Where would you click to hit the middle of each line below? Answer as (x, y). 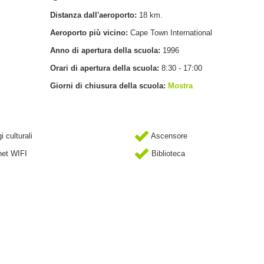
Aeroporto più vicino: (90, 32)
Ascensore (168, 136)
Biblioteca (167, 153)
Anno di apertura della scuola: (106, 50)
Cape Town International (171, 32)
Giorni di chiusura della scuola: (109, 85)
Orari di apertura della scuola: (105, 68)
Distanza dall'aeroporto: (94, 15)
